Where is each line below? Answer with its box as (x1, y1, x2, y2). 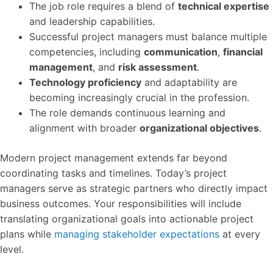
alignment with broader (29, 122, 140, 134)
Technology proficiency (29, 76, 141, 88)
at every (219, 228, 260, 240)
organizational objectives (140, 122, 259, 134)
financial (223, 46, 263, 58)
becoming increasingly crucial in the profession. (29, 91, 249, 104)
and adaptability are (141, 76, 237, 88)
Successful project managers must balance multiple (29, 30, 267, 43)
